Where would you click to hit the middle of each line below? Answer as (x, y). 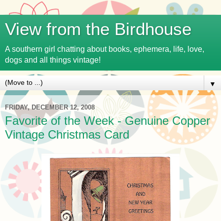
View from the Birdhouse (98, 29)
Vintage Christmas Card (67, 134)
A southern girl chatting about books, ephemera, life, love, (105, 49)
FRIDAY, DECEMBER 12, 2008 (50, 107)
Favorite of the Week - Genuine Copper (108, 121)
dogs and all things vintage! (53, 60)
